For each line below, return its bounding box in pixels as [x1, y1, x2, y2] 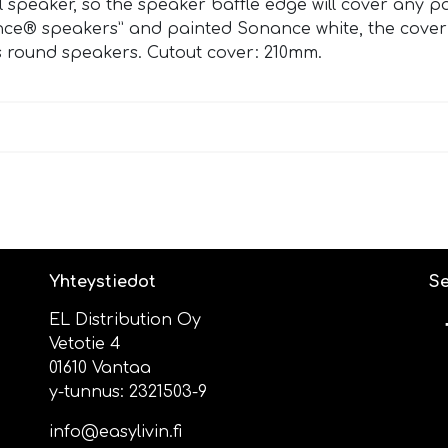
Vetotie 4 [49, 335, 121, 354]
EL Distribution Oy [49, 311, 201, 330]
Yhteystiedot [49, 273, 156, 292]
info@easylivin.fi [49, 423, 182, 442]
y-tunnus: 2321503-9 [49, 383, 207, 402]
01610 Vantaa [49, 359, 151, 378]
